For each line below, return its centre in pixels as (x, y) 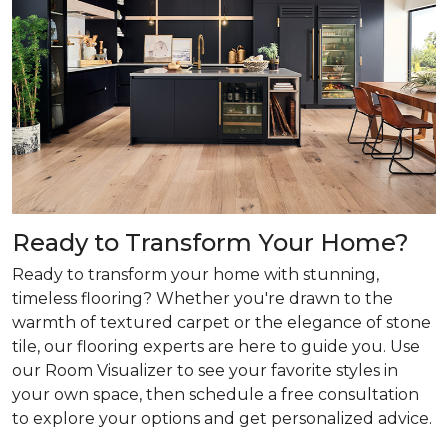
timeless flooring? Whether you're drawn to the (202, 298)
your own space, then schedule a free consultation (215, 394)
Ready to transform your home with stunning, (195, 274)
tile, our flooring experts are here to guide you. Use (216, 346)
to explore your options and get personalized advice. (222, 418)
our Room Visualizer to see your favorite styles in (205, 370)
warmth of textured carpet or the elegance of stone (221, 322)
